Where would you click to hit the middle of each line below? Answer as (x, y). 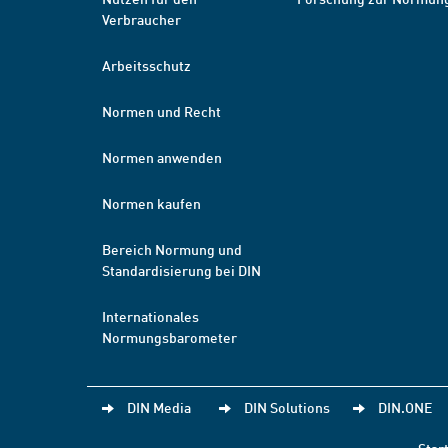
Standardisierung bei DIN (181, 270)
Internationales (150, 316)
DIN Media (159, 407)
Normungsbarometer (169, 337)
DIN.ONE (405, 407)
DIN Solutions (287, 407)
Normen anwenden (162, 157)
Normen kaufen (151, 203)
